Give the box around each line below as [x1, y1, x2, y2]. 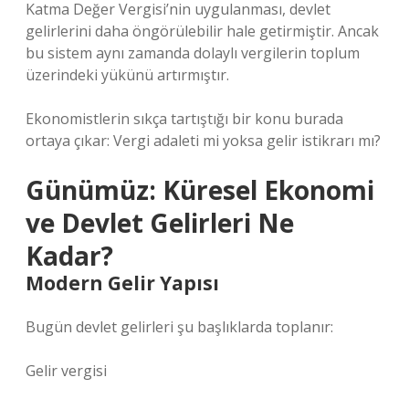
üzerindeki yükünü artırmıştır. [26, 65, 229, 85]
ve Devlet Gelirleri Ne [26, 205, 294, 240]
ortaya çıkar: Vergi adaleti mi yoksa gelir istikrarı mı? [26, 131, 381, 151]
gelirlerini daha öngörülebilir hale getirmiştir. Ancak [26, 21, 379, 41]
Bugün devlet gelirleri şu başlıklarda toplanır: [26, 317, 333, 337]
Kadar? [26, 238, 113, 273]
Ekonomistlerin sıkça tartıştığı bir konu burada [26, 109, 343, 129]
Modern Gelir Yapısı [26, 270, 219, 296]
